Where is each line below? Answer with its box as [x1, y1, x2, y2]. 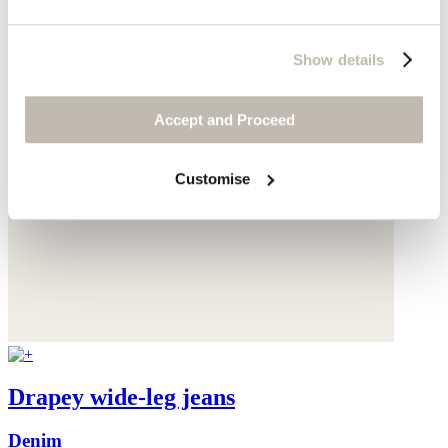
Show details [293, 50, 385, 68]
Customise [175, 169, 251, 187]
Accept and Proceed [153, 111, 295, 129]
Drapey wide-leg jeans [8, 383, 235, 410]
